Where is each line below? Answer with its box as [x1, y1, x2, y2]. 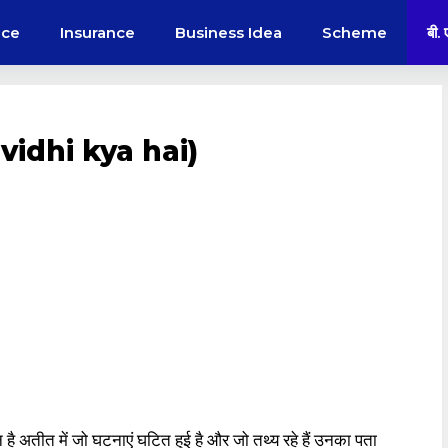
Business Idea [175, 23, 282, 42]
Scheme [322, 23, 387, 42]
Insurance [60, 23, 135, 42]
